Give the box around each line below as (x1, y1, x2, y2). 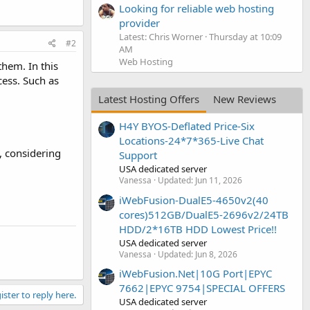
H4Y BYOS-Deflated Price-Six (119, 119, 255, 134)
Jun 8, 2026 (195, 248, 237, 260)
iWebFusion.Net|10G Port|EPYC (119, 266, 272, 280)
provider (119, 15, 160, 30)
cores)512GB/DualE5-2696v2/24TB (119, 207, 289, 221)
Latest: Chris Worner (119, 30, 203, 43)
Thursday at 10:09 (209, 30, 282, 43)
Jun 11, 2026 (195, 174, 242, 187)
